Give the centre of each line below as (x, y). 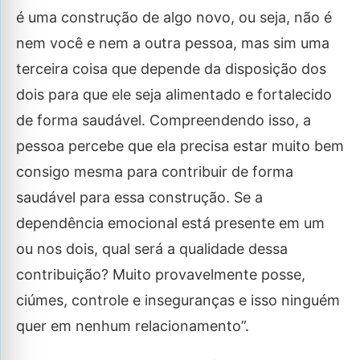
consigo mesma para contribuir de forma (155, 172)
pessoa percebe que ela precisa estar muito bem (180, 146)
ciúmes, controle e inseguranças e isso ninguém (178, 300)
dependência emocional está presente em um (170, 223)
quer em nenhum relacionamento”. (133, 326)
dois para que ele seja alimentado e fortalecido (174, 94)
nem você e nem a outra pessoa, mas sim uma (173, 43)
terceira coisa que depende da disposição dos (171, 69)
